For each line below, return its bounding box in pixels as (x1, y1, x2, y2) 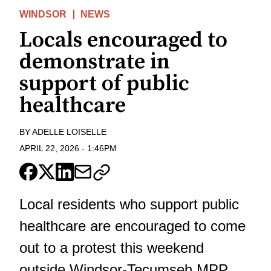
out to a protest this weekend (19, 239, 204, 256)
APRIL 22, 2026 (19, 143, 79, 153)
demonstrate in (19, 48, 170, 76)
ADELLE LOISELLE (32, 127, 106, 137)
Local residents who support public (19, 195, 239, 212)
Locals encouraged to (19, 27, 227, 54)
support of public (19, 70, 189, 98)
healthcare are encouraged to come (19, 217, 246, 234)
